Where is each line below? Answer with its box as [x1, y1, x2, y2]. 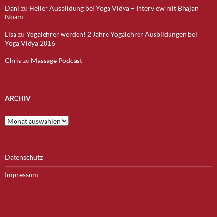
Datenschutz [5, 153, 43, 161]
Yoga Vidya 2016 [5, 38, 55, 47]
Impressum [5, 170, 38, 179]
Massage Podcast [31, 56, 82, 64]
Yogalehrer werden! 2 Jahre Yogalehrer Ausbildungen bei [26, 30, 197, 38]
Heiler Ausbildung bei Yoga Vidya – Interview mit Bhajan [29, 3, 199, 12]
